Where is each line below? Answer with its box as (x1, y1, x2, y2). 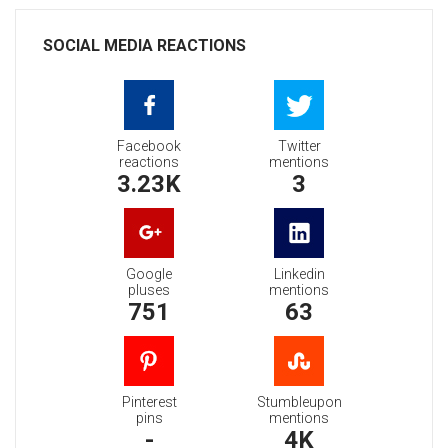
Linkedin (273, 266, 325, 283)
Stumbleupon (256, 394, 342, 411)
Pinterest (121, 394, 177, 411)
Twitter (277, 138, 321, 155)
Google (126, 266, 172, 283)
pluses (128, 282, 170, 299)
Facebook (117, 138, 181, 155)
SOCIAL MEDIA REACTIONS (43, 36, 246, 56)
